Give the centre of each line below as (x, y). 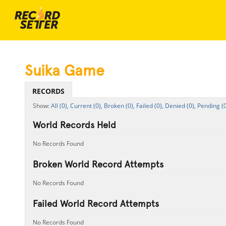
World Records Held (74, 125)
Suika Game (64, 70)
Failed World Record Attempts (96, 204)
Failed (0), (150, 106)
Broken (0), (119, 106)
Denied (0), (180, 106)
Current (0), (86, 106)
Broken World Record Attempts (98, 164)
